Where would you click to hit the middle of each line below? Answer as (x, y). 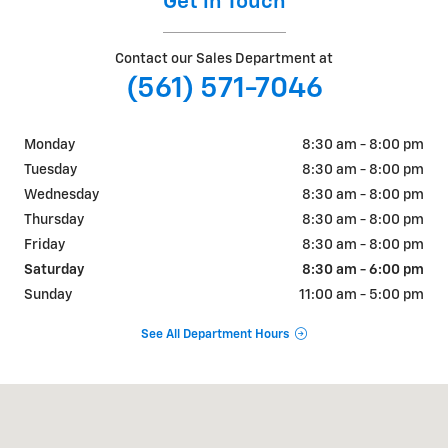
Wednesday (61, 195)
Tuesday (50, 170)
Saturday (54, 270)
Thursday (54, 220)
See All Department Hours (214, 334)
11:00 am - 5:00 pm (361, 295)
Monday (49, 145)
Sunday (48, 295)
